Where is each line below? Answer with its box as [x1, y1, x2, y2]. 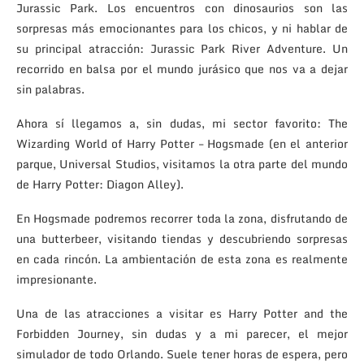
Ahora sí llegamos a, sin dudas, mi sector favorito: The [16, 113, 348, 132]
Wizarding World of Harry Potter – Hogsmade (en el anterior [16, 133, 348, 153]
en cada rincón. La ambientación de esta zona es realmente [16, 249, 348, 268]
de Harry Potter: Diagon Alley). [16, 174, 184, 193]
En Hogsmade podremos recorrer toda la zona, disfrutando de [16, 208, 348, 227]
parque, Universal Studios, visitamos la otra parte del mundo [16, 154, 348, 173]
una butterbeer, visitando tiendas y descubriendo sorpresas [16, 228, 348, 248]
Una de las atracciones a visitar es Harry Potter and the [16, 303, 348, 323]
